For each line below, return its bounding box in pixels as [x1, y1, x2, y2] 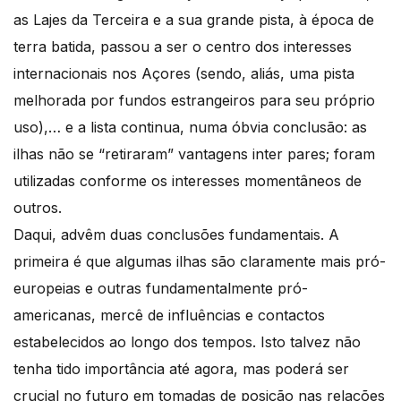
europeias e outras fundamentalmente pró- [13, 278, 308, 297]
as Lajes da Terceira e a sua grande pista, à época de [13, 10, 374, 29]
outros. [13, 198, 62, 217]
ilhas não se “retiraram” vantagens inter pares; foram [13, 144, 375, 163]
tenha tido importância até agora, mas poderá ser [13, 359, 349, 378]
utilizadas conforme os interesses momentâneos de [13, 171, 362, 190]
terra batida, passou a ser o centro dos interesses [13, 37, 352, 55]
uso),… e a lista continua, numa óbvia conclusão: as [13, 117, 367, 136]
